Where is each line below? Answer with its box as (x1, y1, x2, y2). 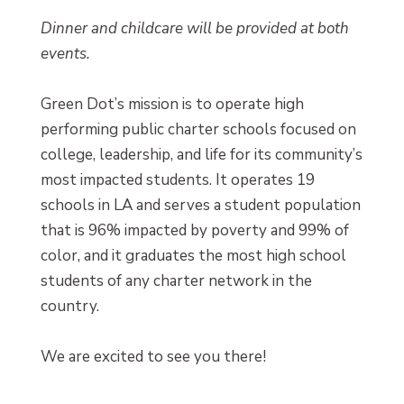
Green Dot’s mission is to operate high (40, 94, 304, 115)
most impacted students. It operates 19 (40, 170, 315, 191)
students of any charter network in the (40, 271, 312, 292)
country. (40, 296, 99, 317)
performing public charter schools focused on (40, 119, 356, 141)
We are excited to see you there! (40, 346, 266, 368)
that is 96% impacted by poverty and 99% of (40, 220, 349, 242)
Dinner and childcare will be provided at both (40, 18, 349, 40)
